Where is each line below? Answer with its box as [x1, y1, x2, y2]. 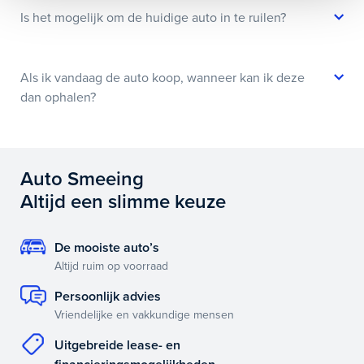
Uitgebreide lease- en [54, 336, 180, 353]
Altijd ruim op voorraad [54, 258, 168, 273]
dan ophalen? [20, 89, 96, 106]
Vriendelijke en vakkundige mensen [54, 307, 234, 322]
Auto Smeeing [20, 167, 144, 191]
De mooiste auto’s [54, 239, 159, 256]
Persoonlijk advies [54, 288, 161, 305]
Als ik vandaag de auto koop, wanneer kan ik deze [20, 69, 305, 86]
